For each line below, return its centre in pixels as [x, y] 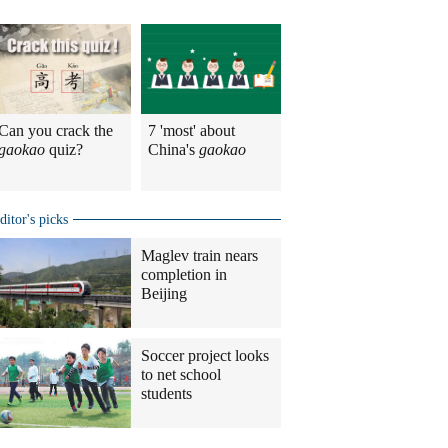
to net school [181, 374]
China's [173, 149]
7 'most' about [191, 130]
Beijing [164, 293]
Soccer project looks [205, 355]
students [166, 393]
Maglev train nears [199, 255]
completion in [184, 274]
